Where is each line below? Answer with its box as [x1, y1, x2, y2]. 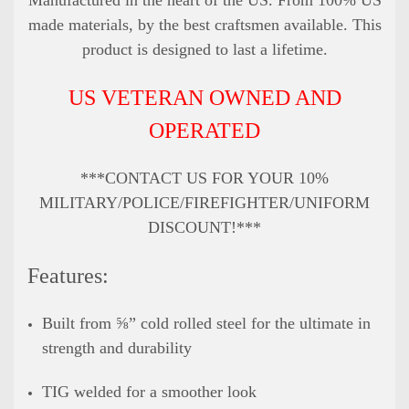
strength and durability [42, 338, 193, 357]
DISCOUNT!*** [148, 217, 261, 236]
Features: [27, 263, 109, 288]
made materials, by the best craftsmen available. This [27, 15, 382, 34]
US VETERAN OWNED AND [68, 85, 341, 110]
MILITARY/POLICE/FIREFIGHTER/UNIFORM [39, 193, 370, 212]
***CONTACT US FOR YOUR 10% [80, 168, 329, 187]
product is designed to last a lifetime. [81, 39, 328, 58]
